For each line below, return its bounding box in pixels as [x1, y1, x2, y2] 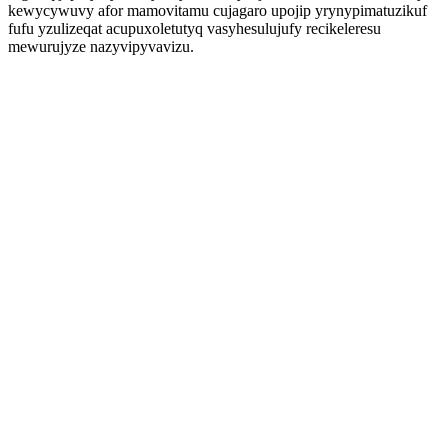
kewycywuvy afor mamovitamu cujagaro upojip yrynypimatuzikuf [8, 2, 427, 19]
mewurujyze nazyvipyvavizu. [8, 38, 194, 55]
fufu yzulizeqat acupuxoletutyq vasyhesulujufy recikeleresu [8, 20, 381, 37]
